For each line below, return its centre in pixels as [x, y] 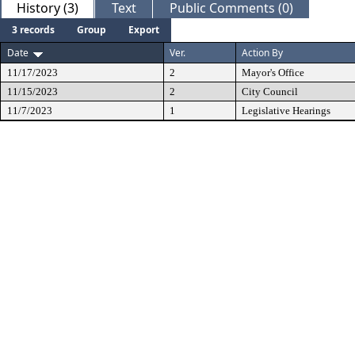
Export [144, 30]
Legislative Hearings [286, 111]
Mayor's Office [273, 73]
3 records [33, 30]
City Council [270, 92]
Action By [262, 53]
